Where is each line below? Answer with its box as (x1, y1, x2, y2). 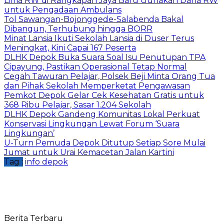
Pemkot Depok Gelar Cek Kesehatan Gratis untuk (4, 90, 204, 100)
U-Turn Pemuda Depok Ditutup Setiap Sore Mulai (4, 137, 205, 147)
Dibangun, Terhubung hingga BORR (4, 23, 152, 33)
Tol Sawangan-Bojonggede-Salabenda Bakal (4, 14, 183, 24)
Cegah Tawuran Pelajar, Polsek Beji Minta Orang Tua (4, 71, 215, 81)
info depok (25, 156, 68, 166)
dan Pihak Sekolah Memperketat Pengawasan (4, 80, 190, 90)
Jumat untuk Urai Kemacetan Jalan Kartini (4, 147, 174, 157)
